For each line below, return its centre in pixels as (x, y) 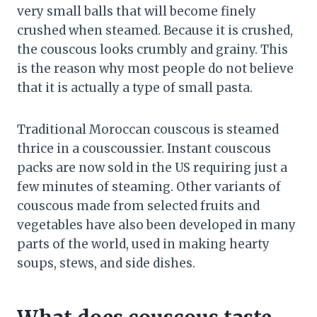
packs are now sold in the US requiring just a (152, 168)
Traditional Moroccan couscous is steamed (148, 130)
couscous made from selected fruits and (138, 206)
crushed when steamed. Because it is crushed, (155, 31)
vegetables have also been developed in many (156, 225)
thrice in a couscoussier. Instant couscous (144, 149)
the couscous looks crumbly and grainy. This (152, 50)
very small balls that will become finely (137, 12)
